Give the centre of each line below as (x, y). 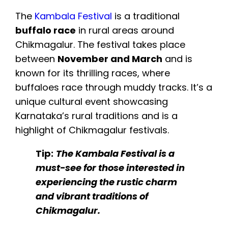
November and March (110, 59)
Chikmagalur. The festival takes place (100, 45)
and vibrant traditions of (92, 196)
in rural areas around (125, 31)
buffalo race (46, 31)
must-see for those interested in (110, 168)
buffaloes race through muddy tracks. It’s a (114, 88)
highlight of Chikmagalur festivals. (92, 130)
